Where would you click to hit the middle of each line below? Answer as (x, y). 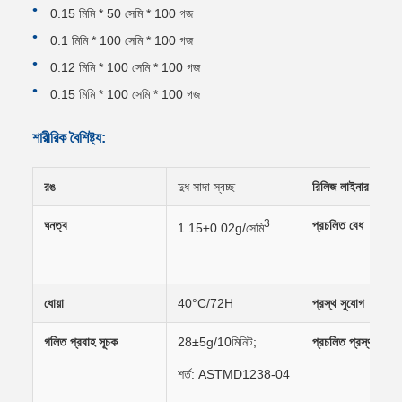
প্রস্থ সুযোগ (338, 304)
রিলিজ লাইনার (341, 187)
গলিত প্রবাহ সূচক (81, 342)
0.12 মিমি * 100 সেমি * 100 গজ (125, 68)
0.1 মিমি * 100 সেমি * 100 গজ (122, 41)
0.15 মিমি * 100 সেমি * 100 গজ (125, 95)
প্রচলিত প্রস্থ (343, 342)
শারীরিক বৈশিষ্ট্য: (69, 138)
